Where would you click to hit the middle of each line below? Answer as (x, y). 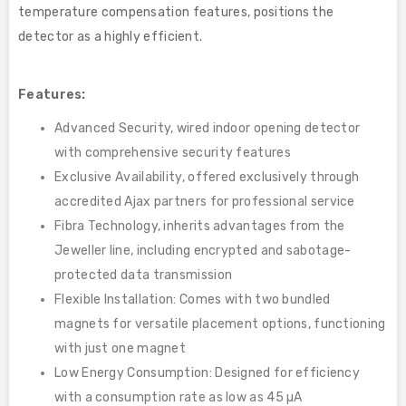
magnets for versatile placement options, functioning (220, 324)
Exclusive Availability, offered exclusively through (207, 177)
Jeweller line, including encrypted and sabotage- (203, 250)
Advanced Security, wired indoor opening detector (208, 128)
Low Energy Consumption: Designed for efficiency (208, 372)
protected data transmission (144, 275)
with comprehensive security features (173, 152)
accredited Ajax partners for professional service (205, 201)
